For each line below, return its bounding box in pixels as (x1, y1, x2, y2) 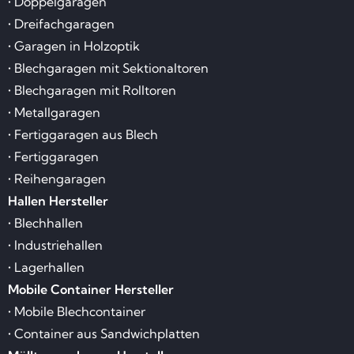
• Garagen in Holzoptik (8, 38, 140, 55)
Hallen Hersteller (8, 193, 108, 209)
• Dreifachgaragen (8, 16, 115, 32)
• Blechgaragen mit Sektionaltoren (8, 60, 209, 77)
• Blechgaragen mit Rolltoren (8, 82, 176, 99)
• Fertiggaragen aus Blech (8, 126, 158, 143)
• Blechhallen (8, 215, 83, 232)
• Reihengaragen (8, 171, 106, 187)
